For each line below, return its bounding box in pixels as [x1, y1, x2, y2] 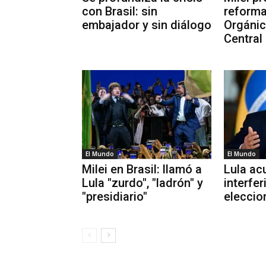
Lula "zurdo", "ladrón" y [82, 176, 203, 191]
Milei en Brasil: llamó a [82, 162, 202, 177]
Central [224, 31, 262, 46]
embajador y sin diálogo [82, 18, 211, 33]
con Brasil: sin [82, 4, 157, 19]
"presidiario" [82, 189, 147, 204]
